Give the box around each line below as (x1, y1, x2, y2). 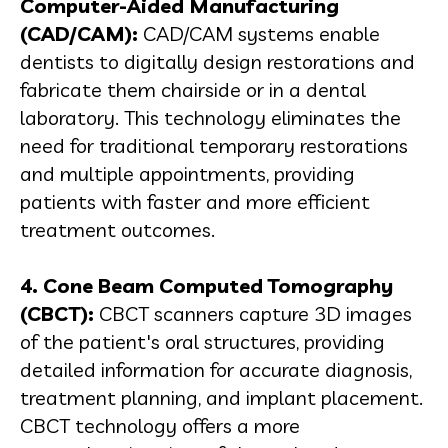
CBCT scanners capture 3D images (94, 301, 412, 326)
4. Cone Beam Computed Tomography (20, 273, 393, 298)
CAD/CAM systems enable (138, 21, 380, 46)
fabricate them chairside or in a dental (20, 77, 366, 102)
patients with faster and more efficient (20, 189, 370, 214)
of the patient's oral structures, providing (20, 329, 385, 354)
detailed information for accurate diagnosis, (20, 357, 412, 382)
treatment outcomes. (20, 217, 215, 242)
